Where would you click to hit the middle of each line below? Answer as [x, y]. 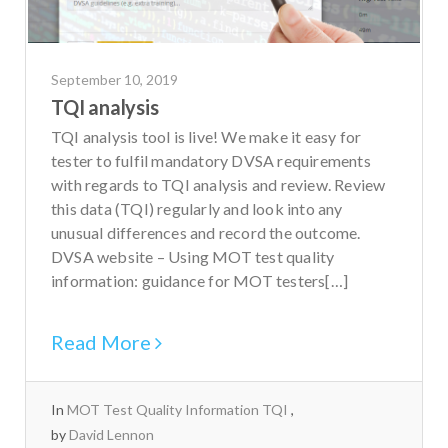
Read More [103, 342]
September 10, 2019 [114, 79]
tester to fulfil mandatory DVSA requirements [211, 160]
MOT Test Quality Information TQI [177, 409]
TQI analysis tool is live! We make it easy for [206, 136]
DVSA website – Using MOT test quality [193, 256]
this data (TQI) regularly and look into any [197, 208]
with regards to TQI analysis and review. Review [218, 184]
